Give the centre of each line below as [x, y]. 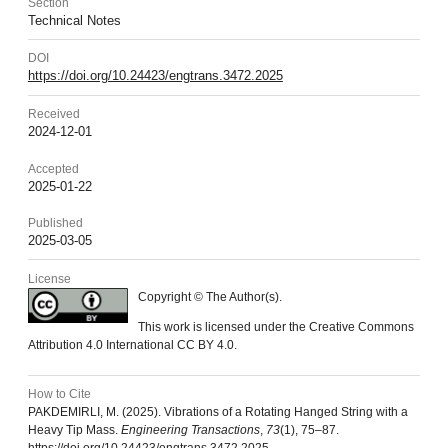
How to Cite [59, 394]
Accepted [53, 168]
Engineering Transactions [190, 430]
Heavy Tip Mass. [74, 430]
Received [53, 113]
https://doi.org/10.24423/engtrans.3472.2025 [155, 76]
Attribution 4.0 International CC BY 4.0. [132, 344]
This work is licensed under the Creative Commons [275, 326]
